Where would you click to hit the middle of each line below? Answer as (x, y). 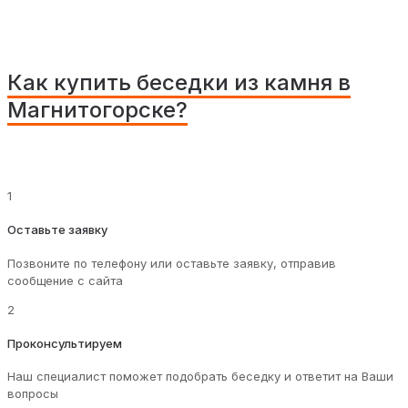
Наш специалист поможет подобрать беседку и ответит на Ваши (200, 377)
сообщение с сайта (65, 280)
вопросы (33, 394)
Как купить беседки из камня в (179, 83)
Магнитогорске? (97, 110)
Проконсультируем (65, 344)
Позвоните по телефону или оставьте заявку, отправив (172, 263)
